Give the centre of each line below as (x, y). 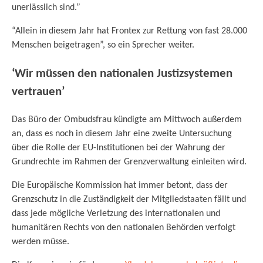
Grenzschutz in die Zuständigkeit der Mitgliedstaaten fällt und (129, 200)
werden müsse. (42, 242)
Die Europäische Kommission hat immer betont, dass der (120, 186)
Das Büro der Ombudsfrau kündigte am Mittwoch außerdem (127, 120)
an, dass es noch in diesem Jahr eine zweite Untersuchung (122, 134)
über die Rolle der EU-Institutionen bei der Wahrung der (119, 148)
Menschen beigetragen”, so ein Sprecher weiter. (103, 45)
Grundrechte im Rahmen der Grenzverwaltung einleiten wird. (129, 162)
